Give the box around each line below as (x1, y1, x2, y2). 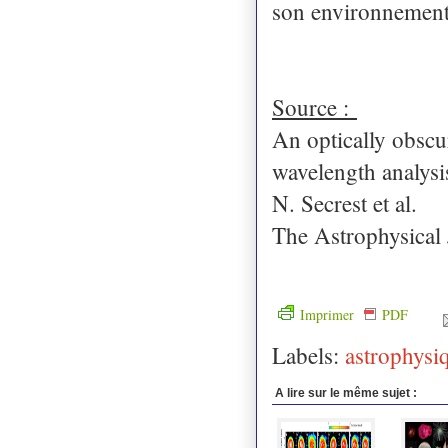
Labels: (272, 339, 345, 370)
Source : (272, 91, 357, 122)
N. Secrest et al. (272, 187, 417, 218)
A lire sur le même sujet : (275, 385, 417, 400)
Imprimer (300, 304, 358, 324)
